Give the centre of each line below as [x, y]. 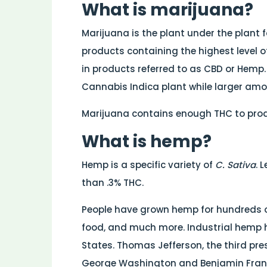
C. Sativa [235, 164]
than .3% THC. [113, 182]
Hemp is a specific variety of [148, 164]
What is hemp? [147, 141]
